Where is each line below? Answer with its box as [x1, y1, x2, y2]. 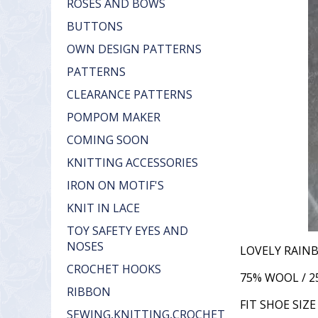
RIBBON [67, 284, 111, 300]
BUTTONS [67, 18, 123, 34]
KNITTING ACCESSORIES [67, 155, 198, 170]
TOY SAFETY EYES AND [67, 223, 188, 238]
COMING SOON [67, 132, 149, 148]
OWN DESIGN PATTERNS [67, 41, 202, 57]
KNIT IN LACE [67, 200, 140, 216]
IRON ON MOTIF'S [67, 177, 164, 193]
